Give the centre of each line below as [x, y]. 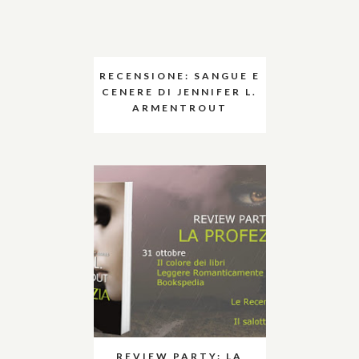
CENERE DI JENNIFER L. [179, 91]
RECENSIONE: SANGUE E [179, 75]
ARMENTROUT [179, 107]
